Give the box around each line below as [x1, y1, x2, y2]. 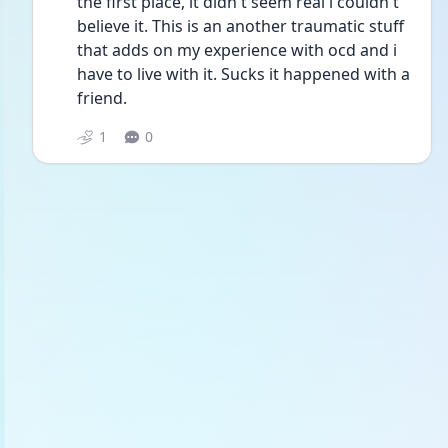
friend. [77, 87, 127, 109]
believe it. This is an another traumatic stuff [77, 15, 404, 37]
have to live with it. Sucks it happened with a [77, 63, 410, 85]
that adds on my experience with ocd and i [77, 39, 397, 61]
